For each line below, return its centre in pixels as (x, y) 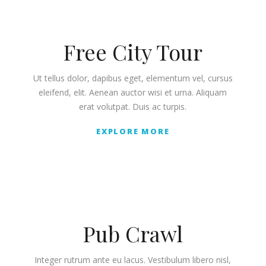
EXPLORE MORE (133, 131)
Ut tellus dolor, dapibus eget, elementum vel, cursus (133, 78)
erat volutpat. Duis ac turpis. (133, 106)
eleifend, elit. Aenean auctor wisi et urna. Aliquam (133, 92)
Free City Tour (133, 51)
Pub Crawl (133, 233)
